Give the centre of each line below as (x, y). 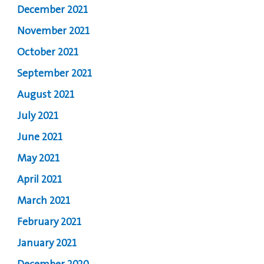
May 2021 (39, 159)
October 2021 (48, 53)
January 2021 (47, 244)
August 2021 (46, 95)
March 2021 (44, 201)
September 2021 (55, 74)
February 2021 (49, 222)
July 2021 (38, 116)
